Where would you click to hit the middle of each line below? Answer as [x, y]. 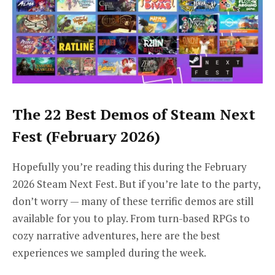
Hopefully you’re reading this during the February [130, 167]
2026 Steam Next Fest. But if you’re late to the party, [136, 184]
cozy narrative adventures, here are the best [116, 236]
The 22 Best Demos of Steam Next [134, 114]
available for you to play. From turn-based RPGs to [131, 219]
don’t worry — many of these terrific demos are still [133, 201]
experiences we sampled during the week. [109, 253]
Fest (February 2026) [86, 137]
